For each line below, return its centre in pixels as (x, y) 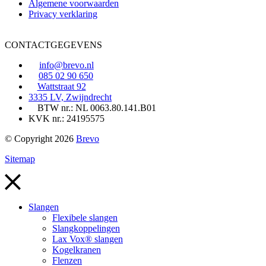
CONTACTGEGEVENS (53, 45)
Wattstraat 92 (61, 86)
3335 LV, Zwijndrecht (70, 97)
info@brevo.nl (66, 65)
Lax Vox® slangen (88, 239)
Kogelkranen (77, 250)
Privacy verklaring (63, 14)
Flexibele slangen (85, 218)
